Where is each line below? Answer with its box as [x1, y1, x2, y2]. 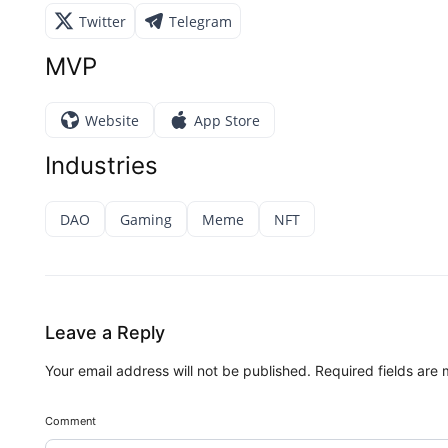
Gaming [120, 209, 172, 229]
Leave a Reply [45, 322, 165, 343]
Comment [45, 414, 96, 428]
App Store [194, 110, 260, 130]
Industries [45, 151, 158, 181]
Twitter [79, 11, 126, 31]
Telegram [169, 11, 232, 31]
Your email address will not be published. [45, 362, 311, 379]
